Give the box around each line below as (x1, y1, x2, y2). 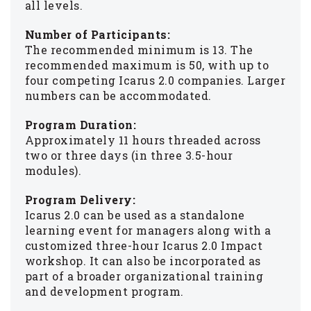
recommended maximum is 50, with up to (24, 57, 269, 72)
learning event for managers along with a (24, 222, 271, 237)
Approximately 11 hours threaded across (24, 132, 261, 147)
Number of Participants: (24, 26, 171, 42)
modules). (24, 162, 82, 178)
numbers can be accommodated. (24, 87, 212, 103)
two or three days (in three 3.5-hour (24, 147, 233, 162)
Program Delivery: (24, 192, 136, 207)
